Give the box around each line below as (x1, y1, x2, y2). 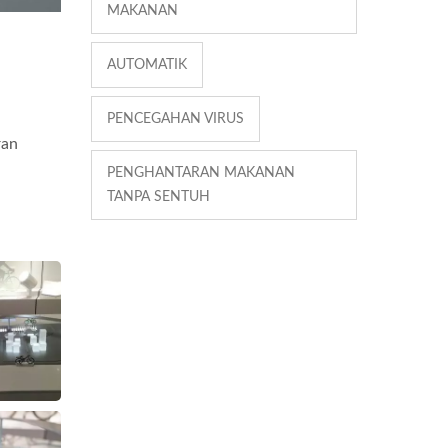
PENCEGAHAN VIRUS (107, 111, 244, 126)
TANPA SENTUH (107, 189, 210, 204)
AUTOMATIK (107, 57, 187, 72)
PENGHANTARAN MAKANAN (107, 165, 295, 180)
